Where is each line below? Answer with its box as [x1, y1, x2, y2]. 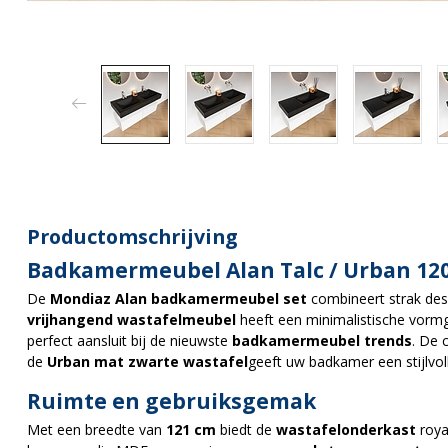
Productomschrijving [27, 222, 237, 250]
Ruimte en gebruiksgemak [27, 386, 316, 415]
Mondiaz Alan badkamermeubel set [50, 288, 307, 308]
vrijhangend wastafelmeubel [27, 309, 236, 329]
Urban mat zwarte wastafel [47, 351, 248, 371]
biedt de [216, 419, 276, 439]
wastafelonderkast [276, 419, 416, 439]
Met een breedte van [27, 419, 166, 439]
